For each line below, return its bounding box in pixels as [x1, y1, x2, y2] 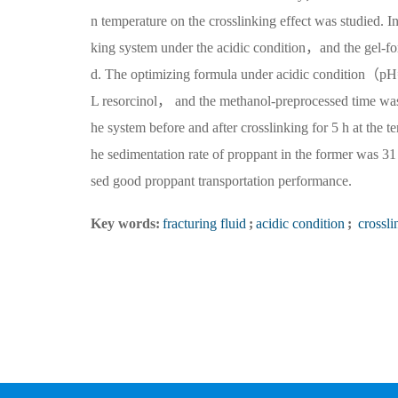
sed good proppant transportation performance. [91, 172, 352, 188]
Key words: [91, 215, 160, 231]
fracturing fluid [163, 215, 246, 231]
